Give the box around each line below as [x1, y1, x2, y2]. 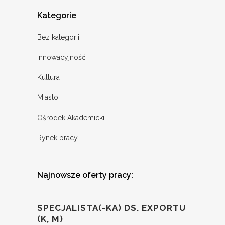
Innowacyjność [37, 53, 86, 62]
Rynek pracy [37, 134, 78, 142]
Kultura [37, 73, 60, 82]
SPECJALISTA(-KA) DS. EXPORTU [37, 203, 186, 213]
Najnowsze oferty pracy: [37, 170, 133, 180]
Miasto [37, 93, 58, 102]
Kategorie [37, 11, 76, 21]
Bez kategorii [37, 33, 79, 42]
